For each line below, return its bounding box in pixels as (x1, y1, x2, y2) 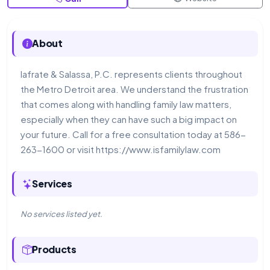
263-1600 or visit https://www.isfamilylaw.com (20, 143, 221, 155)
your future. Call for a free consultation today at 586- (20, 128, 246, 140)
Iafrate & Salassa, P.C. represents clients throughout (20, 67, 242, 80)
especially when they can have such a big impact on (20, 113, 237, 125)
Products (32, 243, 77, 256)
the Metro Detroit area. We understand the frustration (20, 83, 248, 95)
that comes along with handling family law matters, (20, 98, 231, 110)
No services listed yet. (20, 209, 102, 219)
